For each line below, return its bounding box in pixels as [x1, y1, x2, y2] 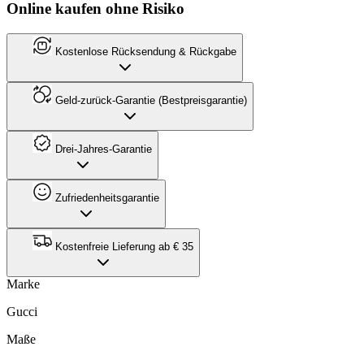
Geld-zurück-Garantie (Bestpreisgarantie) [52, 93, 247, 106]
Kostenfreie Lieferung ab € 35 [52, 240, 193, 253]
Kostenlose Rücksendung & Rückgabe [52, 45, 236, 58]
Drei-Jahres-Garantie [52, 142, 152, 155]
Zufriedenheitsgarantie [52, 191, 159, 204]
